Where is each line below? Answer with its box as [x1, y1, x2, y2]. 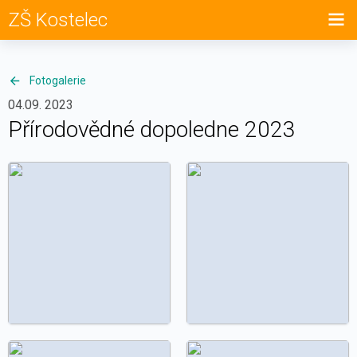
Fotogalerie [29, 74, 86, 87]
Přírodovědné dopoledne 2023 [8, 116, 296, 143]
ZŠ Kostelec [8, 9, 108, 31]
